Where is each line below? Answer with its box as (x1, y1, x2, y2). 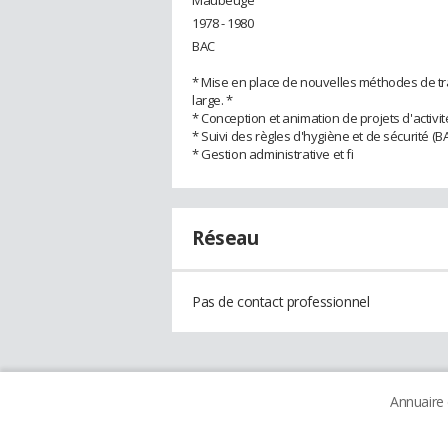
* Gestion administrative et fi (192, 144, 354, 163)
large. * (192, 90, 233, 109)
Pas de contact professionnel (192, 291, 370, 311)
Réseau (192, 224, 259, 251)
